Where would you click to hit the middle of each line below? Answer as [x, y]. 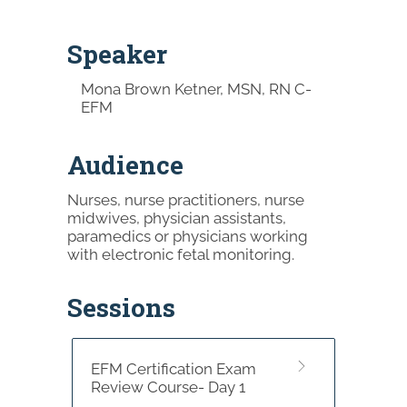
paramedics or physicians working [187, 236]
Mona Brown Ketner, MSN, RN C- [196, 89]
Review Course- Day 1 [168, 387]
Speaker [117, 54]
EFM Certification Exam [173, 368]
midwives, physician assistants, [176, 218]
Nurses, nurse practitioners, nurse [185, 199]
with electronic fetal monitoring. [180, 254]
